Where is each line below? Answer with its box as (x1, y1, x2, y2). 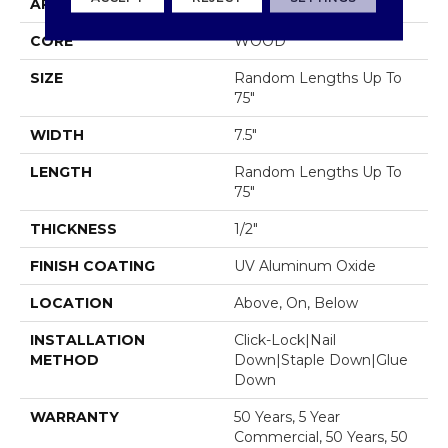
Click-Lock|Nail (234, 331, 336, 350)
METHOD (30, 351, 99, 370)
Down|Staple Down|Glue (234, 351, 408, 370)
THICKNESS (30, 220, 117, 239)
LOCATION (30, 294, 113, 313)
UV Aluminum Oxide (234, 257, 376, 276)
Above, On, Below (234, 294, 358, 313)
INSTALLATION (30, 331, 145, 350)
